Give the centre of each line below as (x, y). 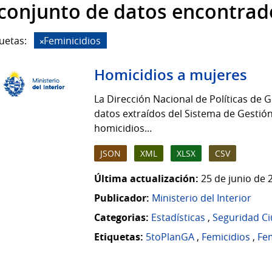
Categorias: (121, 218)
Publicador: (122, 198)
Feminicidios (72, 40)
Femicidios (226, 237)
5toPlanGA (170, 237)
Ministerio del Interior (202, 198)
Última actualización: (146, 179)
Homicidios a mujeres (171, 75)
